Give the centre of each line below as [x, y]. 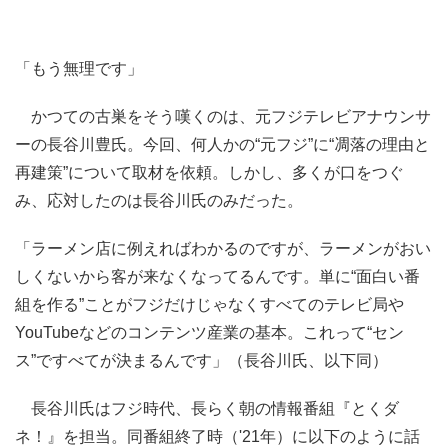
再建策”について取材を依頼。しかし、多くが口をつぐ [209, 172]
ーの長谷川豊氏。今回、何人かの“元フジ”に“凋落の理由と [222, 144]
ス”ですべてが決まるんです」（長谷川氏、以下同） [201, 360]
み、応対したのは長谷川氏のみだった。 [159, 200]
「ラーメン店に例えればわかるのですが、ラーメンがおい [223, 248]
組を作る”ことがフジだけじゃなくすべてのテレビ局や [209, 304]
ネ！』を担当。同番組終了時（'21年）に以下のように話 [217, 436]
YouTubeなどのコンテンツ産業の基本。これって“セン [209, 332]
